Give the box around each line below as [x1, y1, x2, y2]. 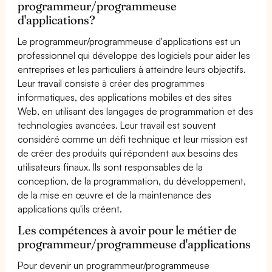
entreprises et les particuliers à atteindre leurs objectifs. [18, 63, 246, 75]
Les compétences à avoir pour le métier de [18, 222, 237, 237]
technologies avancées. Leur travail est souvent [18, 118, 217, 131]
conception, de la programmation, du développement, [18, 174, 246, 187]
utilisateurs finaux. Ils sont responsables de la [18, 160, 203, 173]
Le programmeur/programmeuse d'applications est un [18, 35, 241, 47]
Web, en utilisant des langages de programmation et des [18, 104, 254, 117]
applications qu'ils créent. [18, 202, 123, 215]
